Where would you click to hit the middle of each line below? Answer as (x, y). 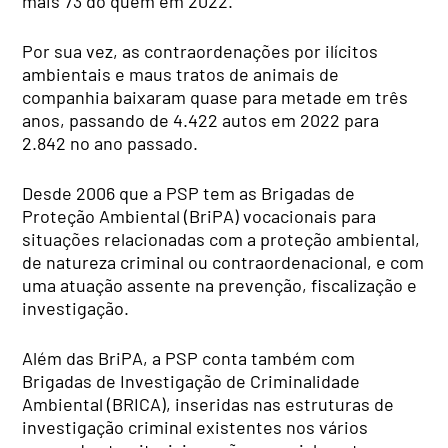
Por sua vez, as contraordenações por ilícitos (200, 51)
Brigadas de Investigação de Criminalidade (191, 381)
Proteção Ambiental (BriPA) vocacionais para (199, 216)
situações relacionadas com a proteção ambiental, (221, 239)
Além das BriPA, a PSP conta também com (189, 358)
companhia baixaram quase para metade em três (215, 97)
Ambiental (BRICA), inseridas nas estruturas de (208, 404)
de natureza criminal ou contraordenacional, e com (223, 262)
